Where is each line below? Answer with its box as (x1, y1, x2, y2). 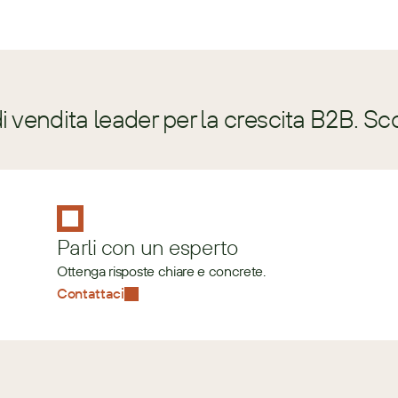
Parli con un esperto (57, 234, 239, 260)
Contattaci (57, 284, 124, 302)
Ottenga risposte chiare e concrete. (57, 262, 266, 280)
